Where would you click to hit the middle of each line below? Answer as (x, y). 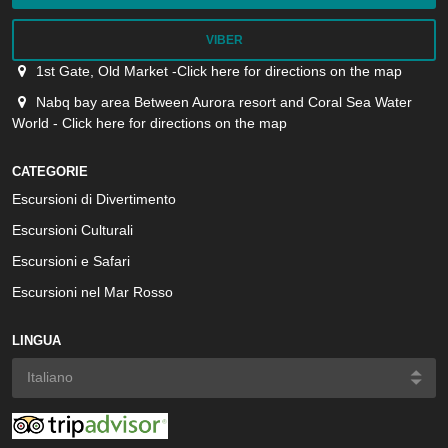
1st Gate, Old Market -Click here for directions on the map (218, 71)
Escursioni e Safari (71, 261)
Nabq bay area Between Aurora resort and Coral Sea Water (223, 102)
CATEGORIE (50, 171)
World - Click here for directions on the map (149, 123)
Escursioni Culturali (72, 230)
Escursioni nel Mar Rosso (92, 292)
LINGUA (36, 340)
